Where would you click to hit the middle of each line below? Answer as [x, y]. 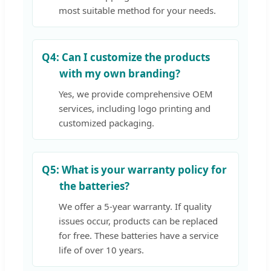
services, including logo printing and [135, 108]
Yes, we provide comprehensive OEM [136, 93]
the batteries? [94, 186]
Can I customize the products [135, 57]
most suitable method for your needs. [137, 10]
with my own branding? [120, 73]
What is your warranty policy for [143, 169]
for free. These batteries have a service [139, 235]
